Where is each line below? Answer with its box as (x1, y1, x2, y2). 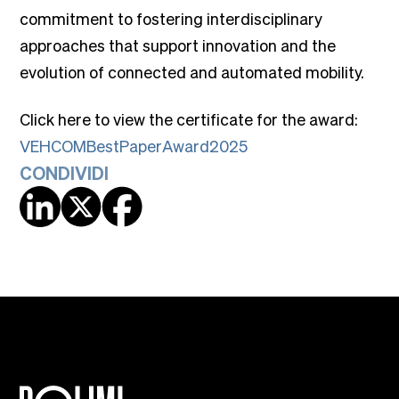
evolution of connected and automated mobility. (20, 61, 365, 82)
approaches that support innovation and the (20, 35, 337, 55)
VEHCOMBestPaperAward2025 (20, 135, 248, 156)
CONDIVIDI (20, 161, 110, 184)
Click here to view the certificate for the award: (20, 109, 359, 129)
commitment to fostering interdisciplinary (20, 8, 323, 28)
